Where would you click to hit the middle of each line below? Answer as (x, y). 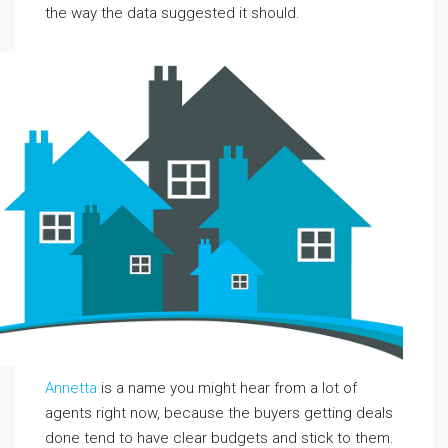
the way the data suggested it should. (172, 13)
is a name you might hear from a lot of (227, 387)
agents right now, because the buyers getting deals (219, 412)
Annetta (71, 387)
